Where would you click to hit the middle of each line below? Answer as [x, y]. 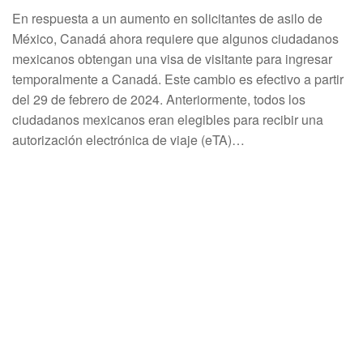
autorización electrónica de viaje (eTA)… [128, 140]
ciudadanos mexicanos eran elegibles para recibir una [168, 120]
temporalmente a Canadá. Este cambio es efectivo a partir [178, 79]
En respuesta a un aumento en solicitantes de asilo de [167, 18]
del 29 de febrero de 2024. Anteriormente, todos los [159, 99]
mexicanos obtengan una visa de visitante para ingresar [172, 59]
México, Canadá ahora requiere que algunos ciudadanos [175, 38]
